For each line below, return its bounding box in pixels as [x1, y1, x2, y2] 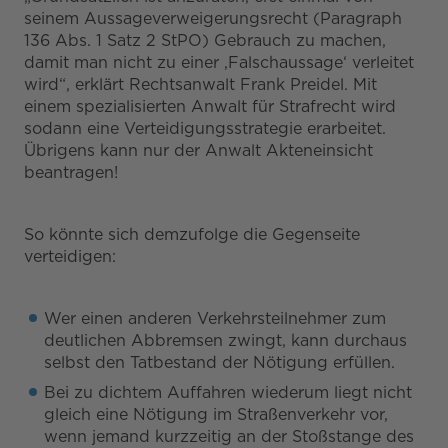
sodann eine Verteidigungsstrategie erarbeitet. [24, 118, 386, 138]
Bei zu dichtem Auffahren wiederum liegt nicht [44, 382, 412, 402]
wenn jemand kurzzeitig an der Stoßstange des [44, 426, 414, 446]
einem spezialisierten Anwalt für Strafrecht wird [24, 96, 396, 116]
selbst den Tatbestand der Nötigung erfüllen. [44, 352, 395, 372]
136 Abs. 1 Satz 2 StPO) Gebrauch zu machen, [24, 30, 386, 50]
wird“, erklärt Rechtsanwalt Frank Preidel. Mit [24, 74, 377, 94]
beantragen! [24, 162, 118, 182]
